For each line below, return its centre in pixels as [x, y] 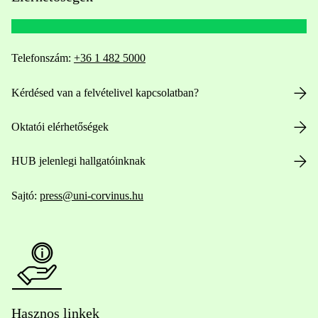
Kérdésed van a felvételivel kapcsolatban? [105, 93]
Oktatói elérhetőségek [60, 127]
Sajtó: [26, 196]
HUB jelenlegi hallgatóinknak [78, 161]
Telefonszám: [43, 58]
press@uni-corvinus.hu [92, 196]
